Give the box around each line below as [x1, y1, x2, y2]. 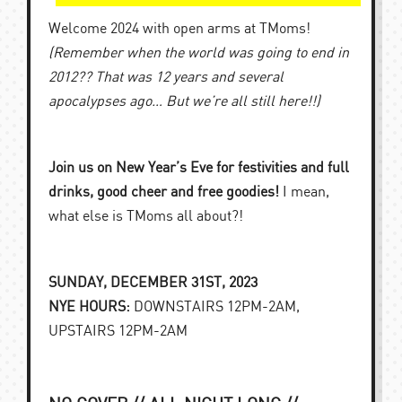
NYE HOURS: [48, 299, 130, 315]
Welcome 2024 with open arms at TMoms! [48, 21, 310, 37]
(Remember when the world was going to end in [48, 45, 349, 61]
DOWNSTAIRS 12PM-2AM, [130, 299, 300, 315]
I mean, [279, 184, 329, 200]
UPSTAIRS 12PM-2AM [48, 323, 188, 339]
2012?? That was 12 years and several [48, 69, 284, 85]
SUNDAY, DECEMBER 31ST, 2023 [48, 275, 258, 291]
